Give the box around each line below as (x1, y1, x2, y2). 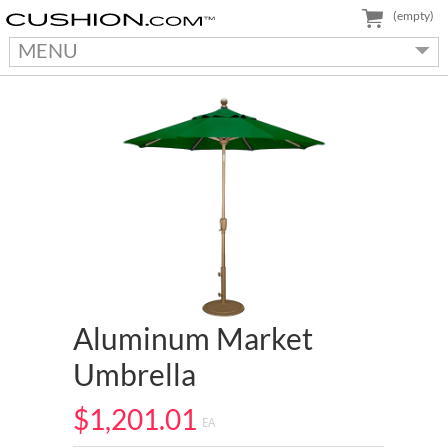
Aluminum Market (72, 320, 313, 357)
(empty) (393, 8, 434, 23)
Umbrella (72, 356, 196, 393)
